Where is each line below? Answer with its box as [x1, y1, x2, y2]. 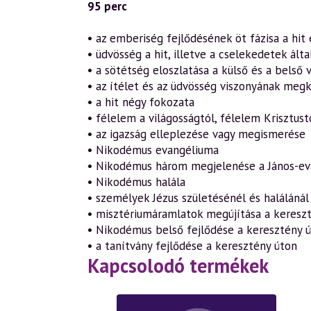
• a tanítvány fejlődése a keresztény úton [87, 238, 297, 253]
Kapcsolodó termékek [87, 253, 269, 278]
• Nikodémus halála [87, 174, 185, 190]
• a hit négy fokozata [87, 94, 194, 110]
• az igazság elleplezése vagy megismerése [87, 126, 305, 142]
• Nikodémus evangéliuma [87, 142, 219, 158]
